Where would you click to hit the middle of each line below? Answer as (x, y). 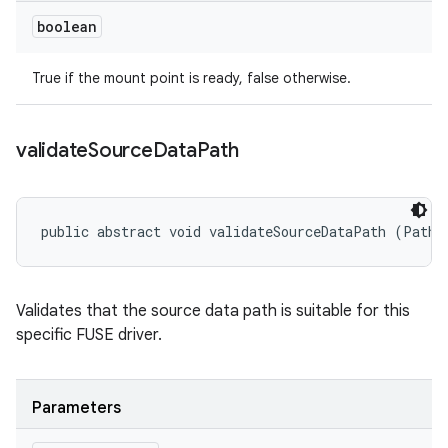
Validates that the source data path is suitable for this (213, 311)
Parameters (76, 408)
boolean (67, 26)
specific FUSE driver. (89, 335)
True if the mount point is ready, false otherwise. (191, 78)
